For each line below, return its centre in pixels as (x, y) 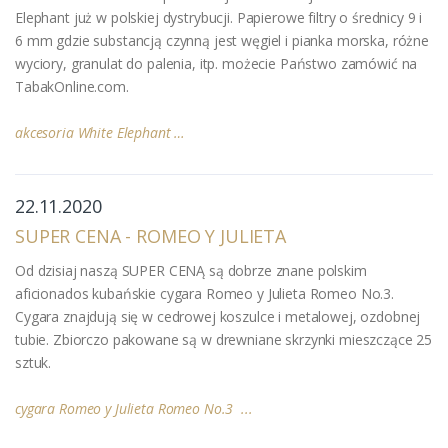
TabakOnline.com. (72, 86)
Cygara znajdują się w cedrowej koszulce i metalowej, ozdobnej (218, 316)
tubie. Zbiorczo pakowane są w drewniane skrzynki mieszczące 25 (224, 339)
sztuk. (33, 362)
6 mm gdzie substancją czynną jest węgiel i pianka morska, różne (222, 40)
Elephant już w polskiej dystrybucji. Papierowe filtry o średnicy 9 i (219, 17)
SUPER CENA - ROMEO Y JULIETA (150, 235)
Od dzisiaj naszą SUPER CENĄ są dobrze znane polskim (191, 270)
